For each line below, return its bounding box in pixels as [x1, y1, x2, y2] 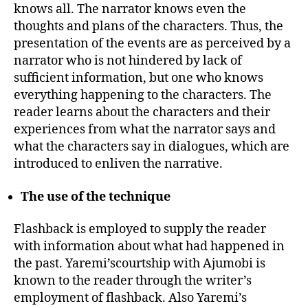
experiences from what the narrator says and [14, 122, 276, 137]
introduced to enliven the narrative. [14, 156, 223, 172]
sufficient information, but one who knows [14, 70, 263, 86]
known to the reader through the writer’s [14, 273, 252, 289]
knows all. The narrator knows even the [14, 1, 246, 17]
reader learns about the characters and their [14, 104, 270, 120]
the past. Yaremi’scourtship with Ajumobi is [14, 256, 265, 272]
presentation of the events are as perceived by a [14, 36, 291, 52]
